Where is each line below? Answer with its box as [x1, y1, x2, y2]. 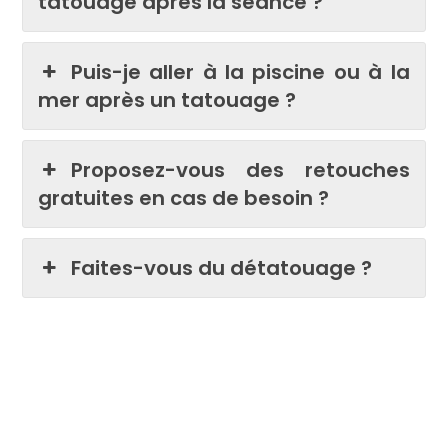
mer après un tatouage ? [38, 85, 297, 114]
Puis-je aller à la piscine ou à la [70, 57, 410, 86]
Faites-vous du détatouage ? [70, 253, 372, 282]
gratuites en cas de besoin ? [38, 183, 330, 212]
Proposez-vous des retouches [70, 155, 410, 184]
